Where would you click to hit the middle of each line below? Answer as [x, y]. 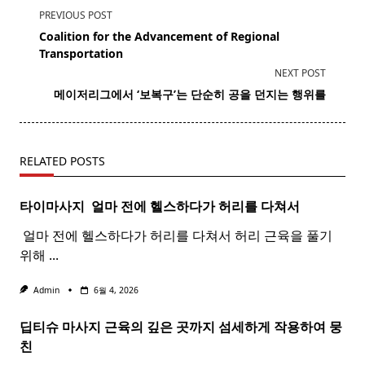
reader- [42, 92]
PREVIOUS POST [76, 15]
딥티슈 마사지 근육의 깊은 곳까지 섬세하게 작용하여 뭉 [181, 327]
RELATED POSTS [62, 161]
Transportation [81, 54]
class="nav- [53, 33]
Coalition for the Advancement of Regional [159, 37]
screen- [42, 72]
